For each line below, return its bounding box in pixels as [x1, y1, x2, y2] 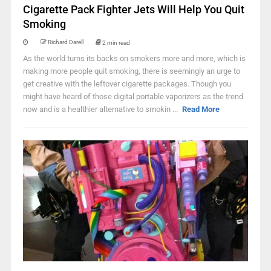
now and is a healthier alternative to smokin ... [22, 105, 180, 114]
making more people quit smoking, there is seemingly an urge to [22, 67, 240, 76]
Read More [182, 105, 220, 114]
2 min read [102, 39, 130, 46]
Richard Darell [47, 39, 83, 45]
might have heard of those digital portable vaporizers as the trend [22, 92, 243, 101]
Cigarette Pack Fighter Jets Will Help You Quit [22, 3, 244, 16]
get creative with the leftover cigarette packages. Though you [22, 79, 231, 88]
